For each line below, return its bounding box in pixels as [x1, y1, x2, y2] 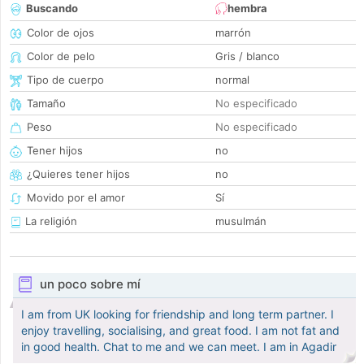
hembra [227, 2, 267, 15]
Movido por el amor [27, 191, 125, 205]
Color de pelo [27, 50, 95, 63]
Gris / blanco [215, 50, 279, 63]
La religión [22, 214, 77, 228]
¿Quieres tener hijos [27, 167, 130, 181]
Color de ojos [27, 26, 94, 40]
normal [215, 73, 249, 87]
